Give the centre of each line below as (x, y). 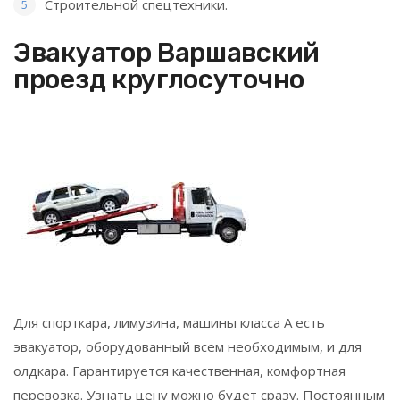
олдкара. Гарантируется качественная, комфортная (179, 370)
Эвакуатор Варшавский (167, 52)
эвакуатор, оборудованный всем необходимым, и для (187, 346)
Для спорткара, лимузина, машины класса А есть (169, 322)
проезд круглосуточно (159, 79)
